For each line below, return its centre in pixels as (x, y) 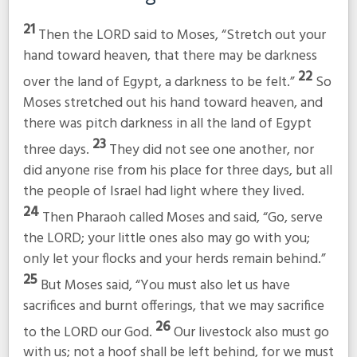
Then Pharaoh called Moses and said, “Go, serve (182, 218)
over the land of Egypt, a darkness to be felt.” (160, 82)
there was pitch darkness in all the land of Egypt (167, 124)
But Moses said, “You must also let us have (165, 285)
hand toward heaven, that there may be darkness (170, 57)
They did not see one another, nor (211, 150)
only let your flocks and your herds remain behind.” (174, 259)
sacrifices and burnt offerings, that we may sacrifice (173, 306)
